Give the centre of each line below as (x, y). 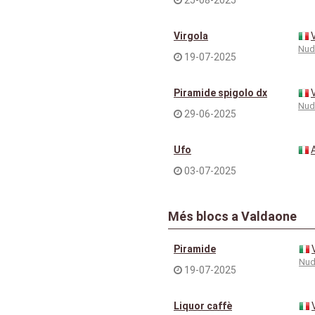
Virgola (191, 36)
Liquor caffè (203, 306)
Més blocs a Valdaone (232, 216)
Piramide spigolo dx (220, 92)
